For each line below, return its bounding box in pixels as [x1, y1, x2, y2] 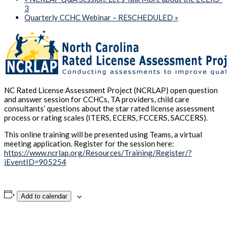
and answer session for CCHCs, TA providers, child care [4, 95, 189, 104]
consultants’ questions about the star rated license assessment [4, 104, 215, 113]
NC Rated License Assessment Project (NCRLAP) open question [4, 85, 218, 95]
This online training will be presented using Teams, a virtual [4, 130, 202, 139]
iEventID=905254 [4, 157, 66, 167]
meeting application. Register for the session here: [4, 139, 174, 149]
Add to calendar [20, 192, 67, 201]
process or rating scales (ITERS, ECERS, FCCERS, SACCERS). [4, 113, 208, 123]
